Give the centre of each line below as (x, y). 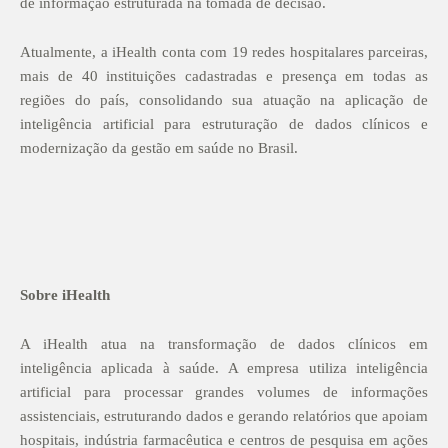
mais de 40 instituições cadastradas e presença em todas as (224, 75)
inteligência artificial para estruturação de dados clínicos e (224, 123)
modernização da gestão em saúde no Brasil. (159, 147)
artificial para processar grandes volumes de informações (224, 391)
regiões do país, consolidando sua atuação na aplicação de (224, 99)
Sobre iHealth (65, 294)
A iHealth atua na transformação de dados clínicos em (224, 343)
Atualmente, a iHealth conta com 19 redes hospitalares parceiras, (224, 51)
